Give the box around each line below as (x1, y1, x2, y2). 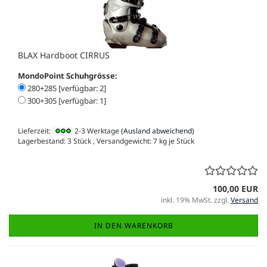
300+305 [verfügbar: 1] (26, 95, 106, 106)
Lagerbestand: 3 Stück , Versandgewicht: (18, 136, 153, 147)
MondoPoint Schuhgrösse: (18, 70, 117, 81)
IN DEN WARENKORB (94, 221, 173, 231)
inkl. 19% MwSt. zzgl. (161, 195, 231, 206)
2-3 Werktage (73, 126, 119, 136)
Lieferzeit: (18, 126, 52, 136)
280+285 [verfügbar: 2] (26, 83, 106, 94)
